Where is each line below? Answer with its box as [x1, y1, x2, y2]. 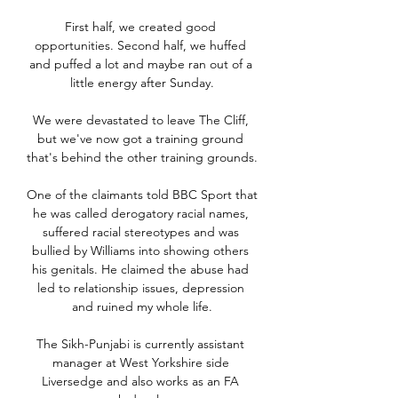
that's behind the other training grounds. [27, 149, 258, 166]
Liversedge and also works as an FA [42, 373, 239, 390]
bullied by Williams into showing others [32, 243, 249, 259]
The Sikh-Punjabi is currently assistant [36, 336, 244, 353]
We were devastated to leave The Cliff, [32, 112, 249, 129]
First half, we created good [65, 19, 216, 36]
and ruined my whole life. [72, 298, 212, 315]
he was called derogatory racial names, [32, 205, 249, 222]
